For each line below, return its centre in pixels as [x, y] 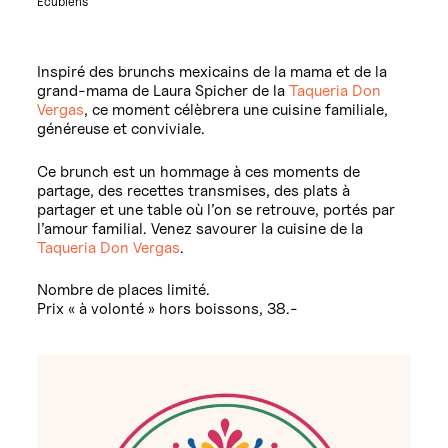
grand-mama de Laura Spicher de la [163, 91]
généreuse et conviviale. [121, 129]
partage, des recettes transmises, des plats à [194, 190]
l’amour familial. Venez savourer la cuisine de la [200, 228]
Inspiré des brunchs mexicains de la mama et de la [212, 72]
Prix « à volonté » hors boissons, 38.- [168, 308]
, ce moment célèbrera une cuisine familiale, [236, 110]
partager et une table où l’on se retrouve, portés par [216, 209]
